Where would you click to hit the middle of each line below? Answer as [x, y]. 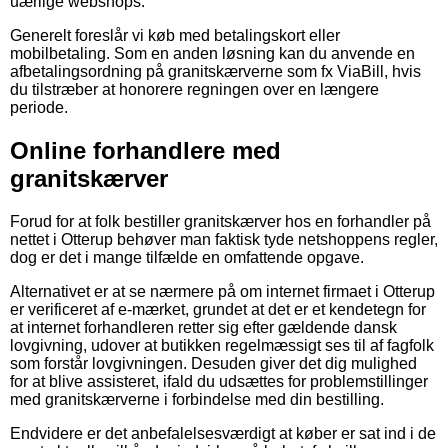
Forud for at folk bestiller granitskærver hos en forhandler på [220, 221]
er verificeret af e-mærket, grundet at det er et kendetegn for [218, 309]
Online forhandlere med [145, 150]
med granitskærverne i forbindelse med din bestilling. [197, 399]
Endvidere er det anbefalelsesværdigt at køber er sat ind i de [223, 433]
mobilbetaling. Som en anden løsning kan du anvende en [212, 53]
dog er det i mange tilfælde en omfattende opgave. [187, 257]
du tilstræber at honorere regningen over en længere [194, 89]
